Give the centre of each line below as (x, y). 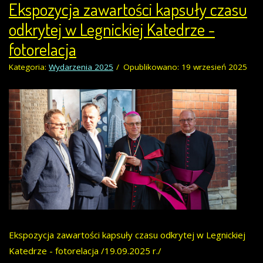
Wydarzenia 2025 (81, 67)
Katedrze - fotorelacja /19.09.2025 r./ (85, 251)
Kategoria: (29, 67)
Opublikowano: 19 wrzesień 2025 (185, 67)
